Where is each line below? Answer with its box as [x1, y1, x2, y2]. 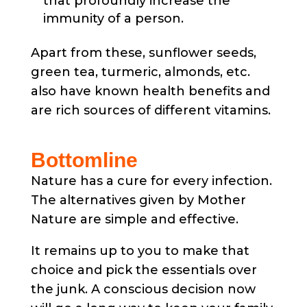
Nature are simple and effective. [30, 212, 238, 228]
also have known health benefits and [30, 84, 270, 99]
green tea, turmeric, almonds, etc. [30, 64, 250, 80]
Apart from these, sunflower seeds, [30, 45, 256, 61]
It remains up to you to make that [30, 243, 249, 259]
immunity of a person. [42, 11, 184, 27]
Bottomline [30, 149, 138, 172]
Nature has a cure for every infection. [30, 173, 272, 189]
